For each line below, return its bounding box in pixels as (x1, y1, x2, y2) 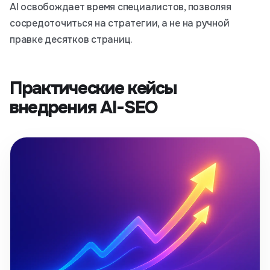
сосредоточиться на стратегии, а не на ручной (10, 17, 230, 30)
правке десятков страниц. (10, 33, 133, 46)
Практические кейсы (10, 77, 177, 99)
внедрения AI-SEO (10, 96, 158, 119)
